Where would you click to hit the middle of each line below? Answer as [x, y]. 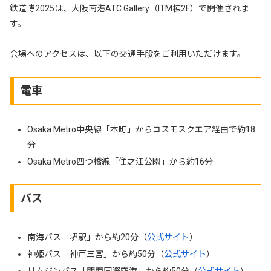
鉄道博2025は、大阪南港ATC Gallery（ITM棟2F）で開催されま [129, 9]
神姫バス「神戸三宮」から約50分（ [95, 254]
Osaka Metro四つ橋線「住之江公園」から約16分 [120, 162]
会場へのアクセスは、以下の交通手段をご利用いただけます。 [128, 54]
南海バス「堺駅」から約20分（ [87, 237]
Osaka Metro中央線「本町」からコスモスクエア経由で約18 [141, 130]
